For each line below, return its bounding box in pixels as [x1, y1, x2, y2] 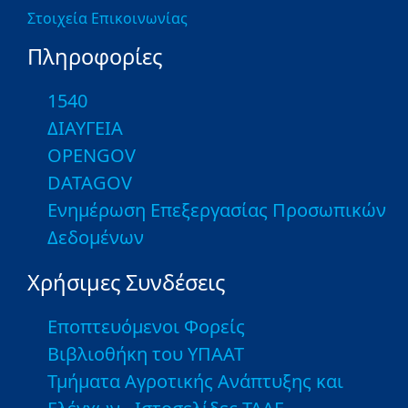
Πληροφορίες [27, 41, 162, 71]
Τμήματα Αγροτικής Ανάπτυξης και [47, 368, 343, 393]
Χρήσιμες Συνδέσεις [27, 267, 225, 297]
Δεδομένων [47, 224, 144, 250]
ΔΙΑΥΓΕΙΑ [47, 115, 123, 140]
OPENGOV [47, 142, 136, 168]
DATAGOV [47, 169, 132, 195]
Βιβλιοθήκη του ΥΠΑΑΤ [47, 341, 244, 366]
